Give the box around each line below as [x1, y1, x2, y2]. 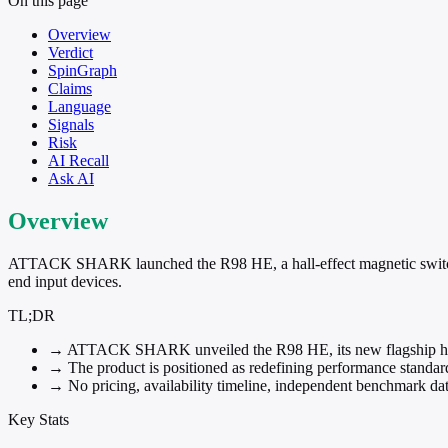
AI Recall [48, 151, 109, 169]
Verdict [48, 43, 93, 61]
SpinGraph [48, 61, 117, 79]
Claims [48, 79, 92, 97]
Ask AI [48, 169, 94, 187]
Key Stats [8, 410, 69, 428]
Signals [48, 115, 94, 133]
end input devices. [8, 272, 122, 290]
